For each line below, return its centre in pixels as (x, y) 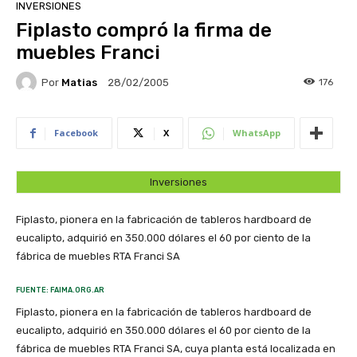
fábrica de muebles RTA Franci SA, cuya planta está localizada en (176, 349)
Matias (79, 82)
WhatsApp (257, 133)
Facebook (76, 133)
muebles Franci (88, 53)
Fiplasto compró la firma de (144, 31)
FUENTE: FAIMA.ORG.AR (60, 290)
